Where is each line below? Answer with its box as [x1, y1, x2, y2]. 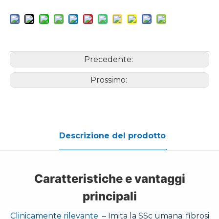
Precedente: [84, 55, 135, 64]
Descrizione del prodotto [59, 131, 166, 140]
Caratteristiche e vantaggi [34, 172, 185, 186]
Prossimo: [90, 75, 129, 85]
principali [82, 189, 137, 203]
